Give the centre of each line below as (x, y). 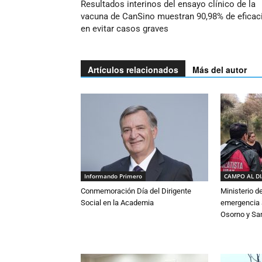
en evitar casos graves (125, 29)
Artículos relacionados (133, 70)
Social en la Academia (117, 203)
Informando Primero (113, 176)
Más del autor (220, 70)
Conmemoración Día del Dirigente (136, 191)
